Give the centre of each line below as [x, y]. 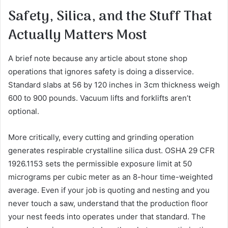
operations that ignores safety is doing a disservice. [101, 72]
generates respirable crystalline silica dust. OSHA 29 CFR [111, 151]
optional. [24, 111]
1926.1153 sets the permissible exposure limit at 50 [100, 164]
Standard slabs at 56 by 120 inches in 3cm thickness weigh [114, 85]
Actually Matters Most [78, 35]
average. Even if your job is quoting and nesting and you [109, 190]
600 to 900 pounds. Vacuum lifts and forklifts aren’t [99, 98]
